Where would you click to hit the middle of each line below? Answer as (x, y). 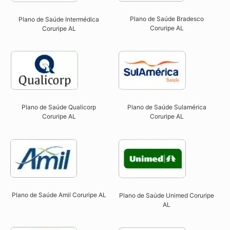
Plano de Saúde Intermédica (59, 20)
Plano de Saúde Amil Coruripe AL (59, 195)
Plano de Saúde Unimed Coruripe (167, 195)
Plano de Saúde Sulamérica (167, 107)
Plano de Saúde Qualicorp (59, 107)
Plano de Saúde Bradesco (167, 19)
